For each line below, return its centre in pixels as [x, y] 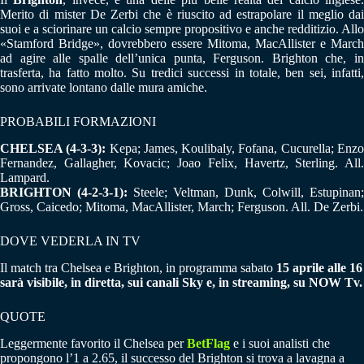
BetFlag [208, 343]
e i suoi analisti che [280, 343]
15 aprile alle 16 [319, 267]
